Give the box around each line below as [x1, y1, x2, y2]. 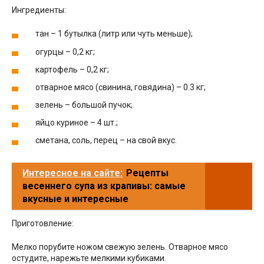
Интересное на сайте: [22, 167, 123, 179]
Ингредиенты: [12, 5, 66, 15]
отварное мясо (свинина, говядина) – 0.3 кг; [35, 82, 206, 92]
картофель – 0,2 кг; [35, 64, 109, 74]
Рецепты [126, 167, 169, 179]
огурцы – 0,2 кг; [35, 47, 95, 57]
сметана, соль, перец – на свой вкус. [35, 136, 177, 146]
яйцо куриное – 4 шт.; [35, 118, 118, 128]
